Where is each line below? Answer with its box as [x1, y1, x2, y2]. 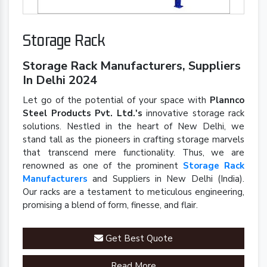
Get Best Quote [103, 232, 173, 244]
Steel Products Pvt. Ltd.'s [23, 107, 142, 119]
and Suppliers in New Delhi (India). [88, 172, 244, 185]
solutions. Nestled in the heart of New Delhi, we [23, 120, 244, 132]
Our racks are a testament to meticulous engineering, [23, 185, 244, 198]
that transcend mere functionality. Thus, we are [23, 146, 244, 159]
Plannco [210, 94, 244, 106]
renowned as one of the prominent [23, 159, 183, 172]
